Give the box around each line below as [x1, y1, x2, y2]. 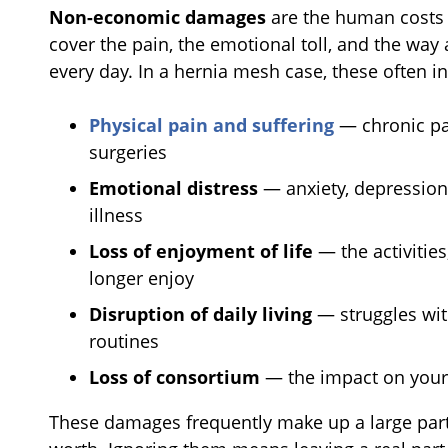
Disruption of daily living [89, 302, 312, 327]
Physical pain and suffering [89, 113, 334, 138]
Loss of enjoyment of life [89, 239, 313, 264]
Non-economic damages [49, 5, 266, 30]
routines [89, 329, 159, 354]
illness [89, 203, 143, 228]
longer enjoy [89, 266, 194, 291]
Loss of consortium [89, 365, 260, 390]
